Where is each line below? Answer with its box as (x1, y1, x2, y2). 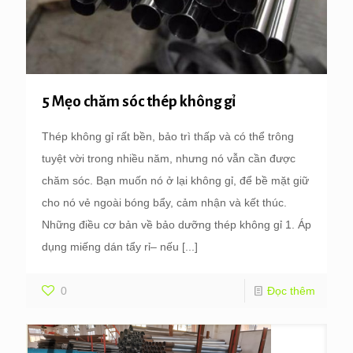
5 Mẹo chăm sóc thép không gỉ (42, 93, 236, 110)
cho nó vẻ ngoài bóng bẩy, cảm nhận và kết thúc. (42, 196, 287, 210)
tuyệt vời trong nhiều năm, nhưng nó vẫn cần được (42, 152, 295, 165)
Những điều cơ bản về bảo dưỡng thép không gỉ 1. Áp (42, 218, 311, 232)
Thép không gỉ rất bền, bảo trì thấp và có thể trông (42, 130, 294, 143)
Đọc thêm (267, 284, 315, 298)
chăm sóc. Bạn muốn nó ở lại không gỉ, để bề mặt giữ (42, 174, 309, 188)
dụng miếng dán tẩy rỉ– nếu (42, 240, 179, 254)
